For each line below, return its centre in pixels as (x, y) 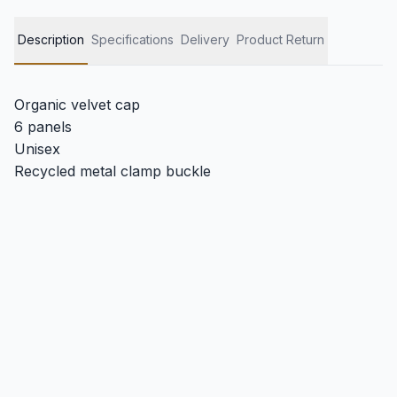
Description (51, 39)
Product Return (280, 39)
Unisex (37, 149)
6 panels (43, 127)
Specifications (132, 39)
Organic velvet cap (77, 105)
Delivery (205, 39)
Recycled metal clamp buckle (113, 171)
